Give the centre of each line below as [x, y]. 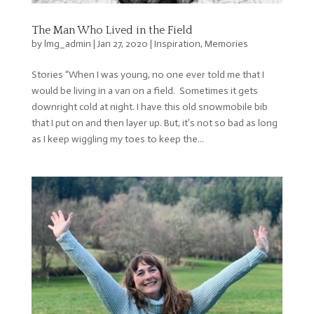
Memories [226, 44]
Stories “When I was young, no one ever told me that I [148, 75]
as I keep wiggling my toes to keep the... [117, 139]
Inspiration [177, 44]
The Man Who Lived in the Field [112, 30]
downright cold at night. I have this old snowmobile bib [149, 107]
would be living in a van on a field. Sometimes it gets [144, 91]
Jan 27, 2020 [122, 44]
